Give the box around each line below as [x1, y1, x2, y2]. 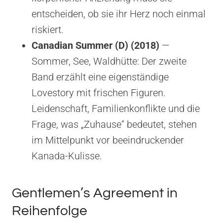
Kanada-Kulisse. [32, 149, 102, 162]
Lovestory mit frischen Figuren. [32, 86, 166, 99]
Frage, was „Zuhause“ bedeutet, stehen [32, 118, 197, 130]
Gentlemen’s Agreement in [12, 185, 178, 200]
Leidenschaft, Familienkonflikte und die [32, 102, 200, 114]
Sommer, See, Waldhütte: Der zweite [32, 55, 186, 67]
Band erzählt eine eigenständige [32, 71, 169, 83]
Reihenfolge [12, 203, 87, 218]
